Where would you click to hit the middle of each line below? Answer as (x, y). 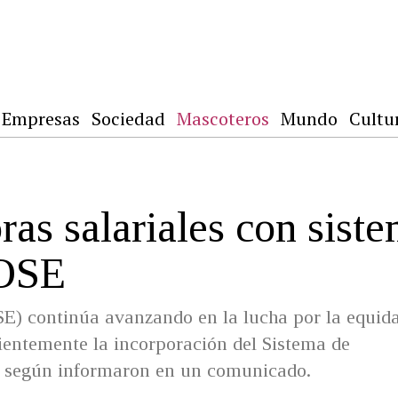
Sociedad (128, 119)
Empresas (41, 119)
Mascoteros (223, 119)
